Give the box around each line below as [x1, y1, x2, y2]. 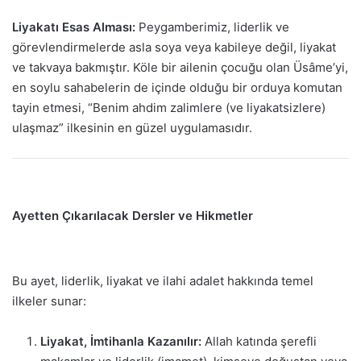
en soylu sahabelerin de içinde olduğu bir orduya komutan [12, 80, 342, 96]
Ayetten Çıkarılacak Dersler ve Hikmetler [12, 208, 253, 224]
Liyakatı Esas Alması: [12, 19, 135, 35]
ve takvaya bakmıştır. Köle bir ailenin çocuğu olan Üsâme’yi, [12, 60, 348, 76]
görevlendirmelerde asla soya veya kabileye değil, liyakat [12, 39, 336, 56]
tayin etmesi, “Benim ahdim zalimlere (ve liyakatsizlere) [12, 100, 326, 116]
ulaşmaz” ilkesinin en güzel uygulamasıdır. [12, 120, 252, 136]
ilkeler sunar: [12, 293, 86, 309]
